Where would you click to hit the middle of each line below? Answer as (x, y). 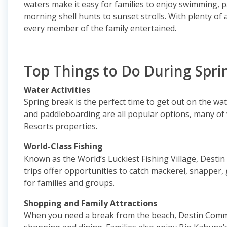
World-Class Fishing (63, 146)
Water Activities (57, 90)
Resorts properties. (61, 126)
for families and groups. (69, 183)
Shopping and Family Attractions (90, 203)
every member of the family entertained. (100, 28)
